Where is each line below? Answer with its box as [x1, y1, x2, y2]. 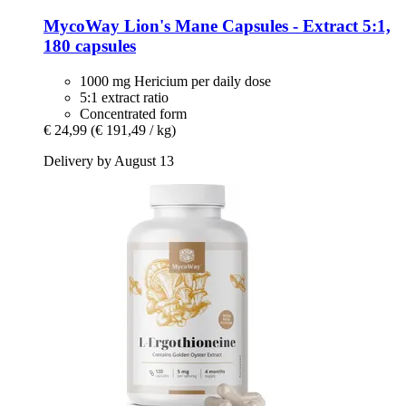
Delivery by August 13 [43, 152, 174, 169]
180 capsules [43, 36, 136, 56]
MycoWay [43, 16, 120, 36]
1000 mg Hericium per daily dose [80, 72, 271, 89]
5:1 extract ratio [80, 89, 169, 105]
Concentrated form [80, 105, 187, 121]
